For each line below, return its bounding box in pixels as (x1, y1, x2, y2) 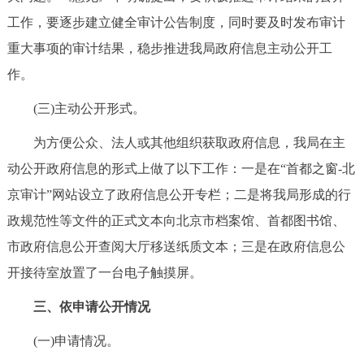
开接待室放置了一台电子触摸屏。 (6, 265, 202, 279)
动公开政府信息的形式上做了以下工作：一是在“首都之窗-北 (6, 161, 355, 175)
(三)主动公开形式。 (6, 101, 145, 115)
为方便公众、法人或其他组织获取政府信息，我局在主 (6, 135, 345, 149)
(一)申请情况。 (6, 333, 119, 348)
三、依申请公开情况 (6, 299, 150, 314)
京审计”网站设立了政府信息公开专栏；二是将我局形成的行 (6, 187, 351, 201)
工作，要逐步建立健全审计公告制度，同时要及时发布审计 (6, 15, 345, 29)
